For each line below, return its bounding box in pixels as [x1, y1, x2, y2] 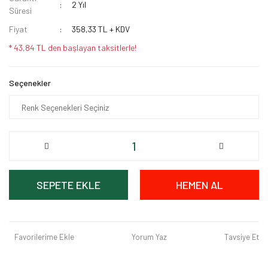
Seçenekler [9, 78, 51, 88]
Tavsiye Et [224, 232, 259, 242]
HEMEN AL [176, 178, 223, 191]
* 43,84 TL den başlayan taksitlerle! [9, 42, 136, 53]
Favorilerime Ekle [14, 232, 74, 242]
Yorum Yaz [132, 232, 167, 242]
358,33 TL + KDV [71, 24, 130, 34]
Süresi [9, 5, 32, 16]
